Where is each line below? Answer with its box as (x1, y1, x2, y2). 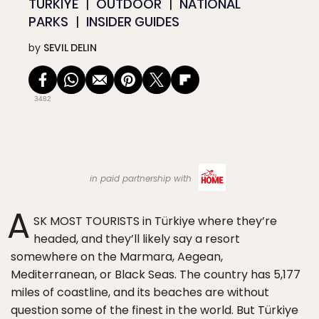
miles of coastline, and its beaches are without (11, 284, 269, 300)
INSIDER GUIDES (86, 13, 179, 31)
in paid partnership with (89, 172, 194, 184)
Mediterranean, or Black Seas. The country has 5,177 (11, 266, 300, 283)
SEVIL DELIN (43, 41, 97, 55)
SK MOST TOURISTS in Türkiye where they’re (33, 213, 277, 229)
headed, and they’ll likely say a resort (33, 231, 240, 247)
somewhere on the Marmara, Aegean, (11, 249, 223, 265)
